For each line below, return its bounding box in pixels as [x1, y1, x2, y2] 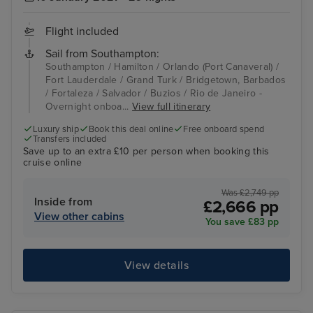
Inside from [34, 195, 93, 210]
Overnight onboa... [45, 100, 133, 112]
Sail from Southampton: [45, 46, 159, 61]
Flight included [45, 24, 119, 38]
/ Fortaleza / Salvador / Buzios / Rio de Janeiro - [45, 87, 263, 99]
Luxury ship [33, 123, 79, 135]
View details [124, 258, 189, 272]
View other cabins [34, 210, 124, 224]
